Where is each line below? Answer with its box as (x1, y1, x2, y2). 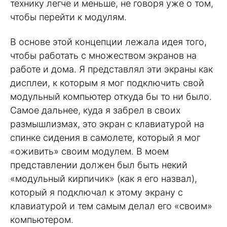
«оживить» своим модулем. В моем (10, 145, 169, 157)
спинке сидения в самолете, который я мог (10, 132, 201, 143)
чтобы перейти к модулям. (10, 12, 127, 23)
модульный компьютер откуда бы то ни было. (10, 91, 212, 102)
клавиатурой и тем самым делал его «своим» (10, 200, 212, 211)
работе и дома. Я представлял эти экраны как (10, 63, 213, 74)
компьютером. (10, 214, 73, 225)
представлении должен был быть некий (10, 159, 187, 170)
